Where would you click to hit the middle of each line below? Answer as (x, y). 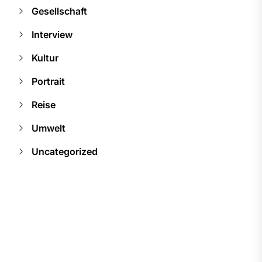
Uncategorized (65, 151)
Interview (52, 34)
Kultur (45, 58)
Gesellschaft (59, 11)
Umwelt (49, 128)
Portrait (48, 81)
